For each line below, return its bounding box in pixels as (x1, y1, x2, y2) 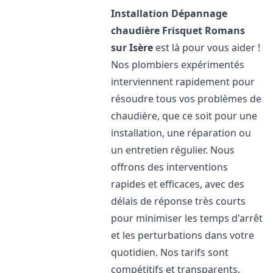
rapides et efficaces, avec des (111, 177, 245, 191)
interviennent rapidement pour (111, 75, 255, 88)
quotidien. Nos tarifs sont (111, 246, 229, 259)
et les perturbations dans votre (111, 229, 255, 242)
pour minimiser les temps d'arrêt (111, 211, 263, 225)
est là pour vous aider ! (153, 41, 261, 54)
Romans (205, 24, 246, 37)
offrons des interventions (111, 160, 229, 174)
